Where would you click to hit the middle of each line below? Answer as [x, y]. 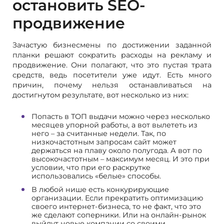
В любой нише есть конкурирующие [100, 189]
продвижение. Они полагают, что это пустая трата [112, 65]
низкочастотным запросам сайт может [104, 142]
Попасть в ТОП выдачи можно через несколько [121, 116]
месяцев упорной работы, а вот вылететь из [114, 125]
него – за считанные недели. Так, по [99, 133]
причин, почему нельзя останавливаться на [112, 85]
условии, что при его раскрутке [91, 167]
